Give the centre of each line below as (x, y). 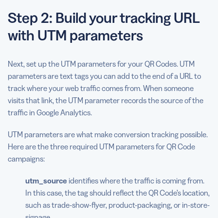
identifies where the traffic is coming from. (136, 181)
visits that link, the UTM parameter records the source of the (106, 100)
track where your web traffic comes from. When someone (101, 88)
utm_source (46, 181)
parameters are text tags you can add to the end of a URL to (104, 76)
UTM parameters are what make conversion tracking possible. (108, 135)
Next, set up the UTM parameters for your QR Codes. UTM (101, 64)
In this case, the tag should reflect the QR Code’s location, (118, 193)
